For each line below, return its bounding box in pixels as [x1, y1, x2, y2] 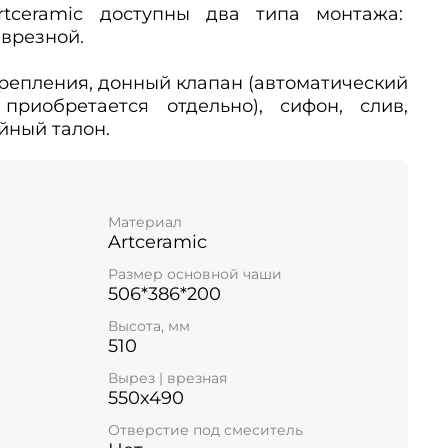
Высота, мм [108, 317, 190, 336]
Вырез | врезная [108, 369, 227, 388]
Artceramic [108, 230, 207, 253]
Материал [108, 212, 182, 231]
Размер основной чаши [108, 264, 282, 283]
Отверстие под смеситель [108, 421, 303, 440]
